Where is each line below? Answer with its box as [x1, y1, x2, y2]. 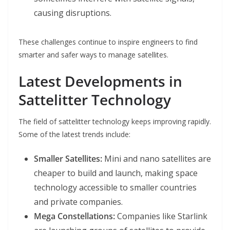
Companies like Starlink [115, 210, 207, 222]
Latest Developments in [18, 71, 182, 91]
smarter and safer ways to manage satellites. [18, 50, 168, 60]
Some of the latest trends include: [18, 129, 130, 140]
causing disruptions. [34, 7, 111, 19]
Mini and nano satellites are [102, 153, 211, 165]
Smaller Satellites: [34, 153, 102, 165]
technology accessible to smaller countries [34, 182, 197, 194]
